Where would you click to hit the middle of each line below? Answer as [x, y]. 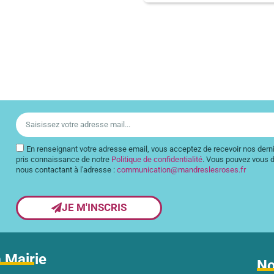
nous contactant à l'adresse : [67, 169]
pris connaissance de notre [64, 159]
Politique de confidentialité [157, 159]
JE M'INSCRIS [94, 208]
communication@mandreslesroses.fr [182, 169]
